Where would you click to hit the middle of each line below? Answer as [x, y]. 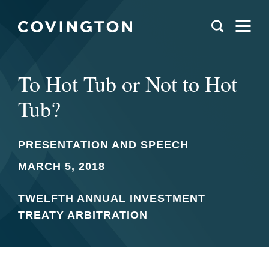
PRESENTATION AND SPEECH [103, 145]
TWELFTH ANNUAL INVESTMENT [112, 198]
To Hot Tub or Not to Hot [128, 83]
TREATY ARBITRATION [83, 215]
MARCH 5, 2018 [62, 166]
